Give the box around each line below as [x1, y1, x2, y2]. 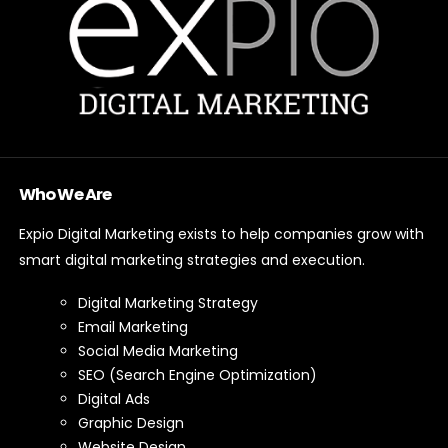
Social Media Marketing [78, 341, 239, 362]
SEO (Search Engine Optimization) [78, 365, 318, 386]
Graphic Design [78, 413, 185, 434]
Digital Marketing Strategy [78, 293, 259, 314]
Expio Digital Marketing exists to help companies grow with [19, 223, 424, 244]
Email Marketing [78, 317, 189, 338]
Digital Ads [78, 389, 151, 410]
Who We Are [19, 182, 112, 206]
